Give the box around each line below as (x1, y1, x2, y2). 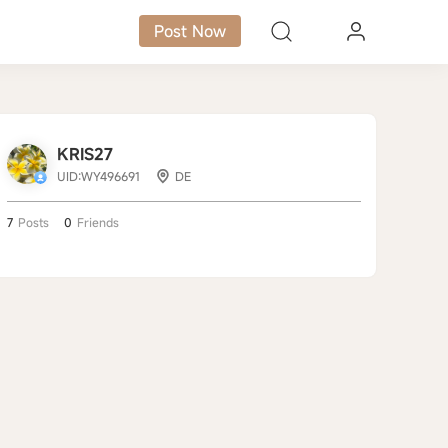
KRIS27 (57, 143, 113, 165)
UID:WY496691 (57, 168, 140, 184)
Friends (77, 214, 119, 230)
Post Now (154, 20, 227, 42)
